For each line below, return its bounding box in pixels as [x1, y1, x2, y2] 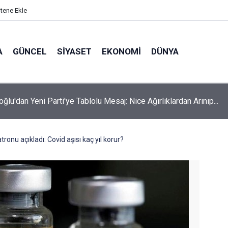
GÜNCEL [13, 46, 47, 56]
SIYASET [57, 46, 92, 56]
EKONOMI [102, 46, 141, 56]
